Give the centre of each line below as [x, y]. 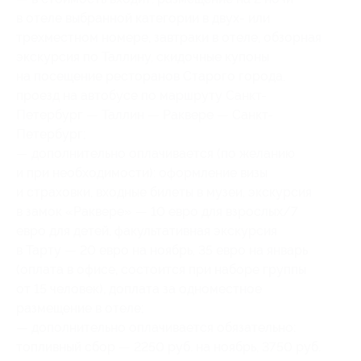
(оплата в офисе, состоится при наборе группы [161, 269]
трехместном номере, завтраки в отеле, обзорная [169, 37]
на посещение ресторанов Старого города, [151, 76]
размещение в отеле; [80, 308]
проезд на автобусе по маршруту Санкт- [141, 95]
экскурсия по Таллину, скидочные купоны [143, 56]
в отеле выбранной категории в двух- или [143, 18]
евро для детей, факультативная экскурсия [147, 230]
